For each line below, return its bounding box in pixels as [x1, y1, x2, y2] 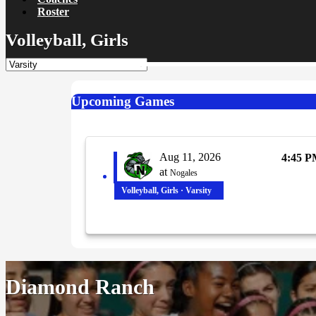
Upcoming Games [71, 93, 174, 109]
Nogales [170, 168, 197, 178]
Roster [37, 6, 69, 18]
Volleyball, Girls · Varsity [121, 186, 212, 196]
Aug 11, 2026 [159, 151, 221, 164]
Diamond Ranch [6, 275, 154, 299]
